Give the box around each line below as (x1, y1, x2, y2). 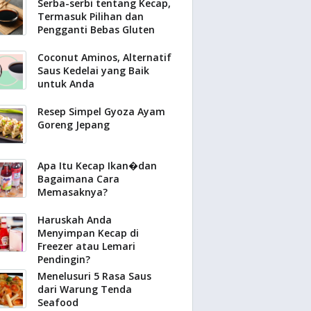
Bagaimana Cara (37, 172, 119, 185)
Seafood (37, 296, 78, 309)
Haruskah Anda (37, 213, 112, 226)
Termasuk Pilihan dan (37, 10, 144, 23)
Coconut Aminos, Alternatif (37, 51, 171, 64)
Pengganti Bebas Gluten (37, 23, 155, 36)
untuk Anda (37, 77, 94, 90)
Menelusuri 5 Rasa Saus (37, 269, 151, 283)
